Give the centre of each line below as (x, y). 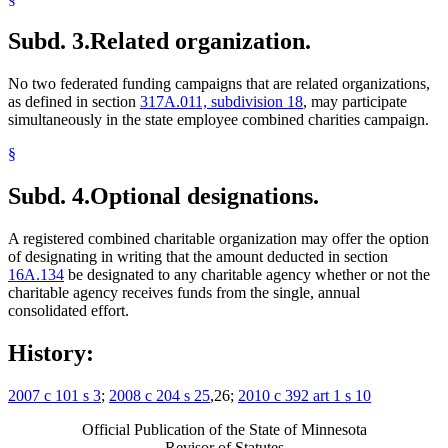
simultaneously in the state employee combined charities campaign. (218, 120)
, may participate (355, 102)
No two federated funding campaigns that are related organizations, (219, 84)
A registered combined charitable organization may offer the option (218, 238)
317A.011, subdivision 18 (221, 102)
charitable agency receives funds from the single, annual (184, 292)
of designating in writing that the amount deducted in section (198, 256)
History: (51, 352)
